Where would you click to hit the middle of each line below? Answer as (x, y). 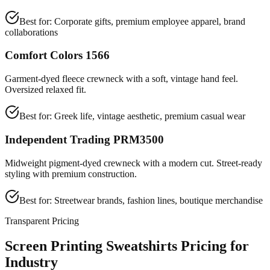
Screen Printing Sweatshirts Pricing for (127, 246)
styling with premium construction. (71, 174)
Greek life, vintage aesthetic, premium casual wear (150, 116)
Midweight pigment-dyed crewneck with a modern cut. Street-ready (133, 163)
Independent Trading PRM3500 (84, 139)
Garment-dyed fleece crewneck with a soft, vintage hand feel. (121, 79)
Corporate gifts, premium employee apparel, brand (150, 21)
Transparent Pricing (42, 221)
